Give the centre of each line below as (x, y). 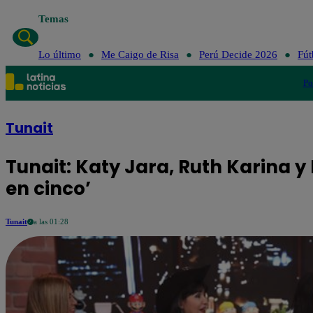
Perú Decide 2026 (238, 54)
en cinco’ (48, 189)
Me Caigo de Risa (140, 54)
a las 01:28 (51, 221)
